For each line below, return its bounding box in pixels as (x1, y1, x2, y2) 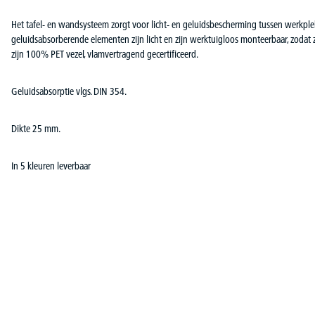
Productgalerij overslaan (11, 283, 99, 296)
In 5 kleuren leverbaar (11, 159, 91, 172)
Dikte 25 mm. (11, 122, 60, 135)
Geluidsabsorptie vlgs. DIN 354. (11, 84, 127, 98)
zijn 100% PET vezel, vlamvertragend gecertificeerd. (11, 47, 198, 60)
